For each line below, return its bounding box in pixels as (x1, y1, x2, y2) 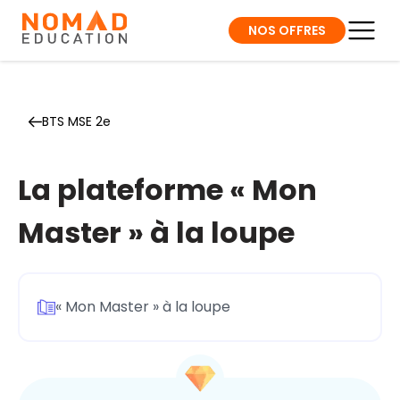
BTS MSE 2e (42, 112, 111, 130)
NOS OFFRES (248, 21, 326, 39)
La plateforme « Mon (18, 170, 317, 210)
